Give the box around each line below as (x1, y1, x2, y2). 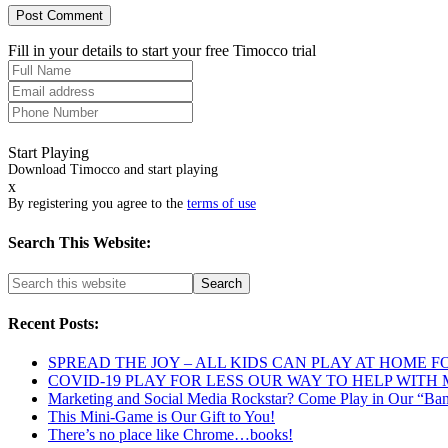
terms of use (187, 196, 256, 212)
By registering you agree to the (8, 196, 187, 212)
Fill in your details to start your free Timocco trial (8, 42, 316, 60)
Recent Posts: (8, 315, 99, 333)
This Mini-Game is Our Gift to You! (48, 408, 275, 426)
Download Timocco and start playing (8, 162, 218, 178)
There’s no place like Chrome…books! (48, 426, 293, 444)
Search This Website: (8, 233, 151, 251)
